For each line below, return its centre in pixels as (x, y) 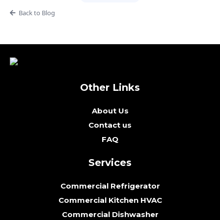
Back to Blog (37, 13)
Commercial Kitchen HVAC (110, 200)
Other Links (110, 87)
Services (110, 162)
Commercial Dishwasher (110, 214)
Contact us (110, 125)
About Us (110, 110)
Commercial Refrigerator (110, 186)
